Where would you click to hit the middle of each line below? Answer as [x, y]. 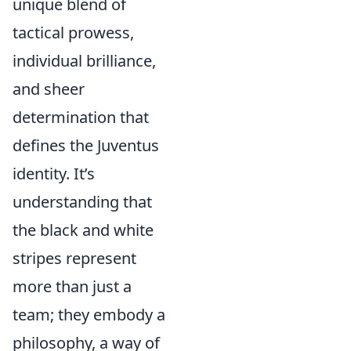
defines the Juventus [86, 145]
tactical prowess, [73, 33]
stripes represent [74, 258]
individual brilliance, [84, 61]
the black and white [83, 230]
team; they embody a [89, 315]
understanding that [82, 202]
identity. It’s [54, 174]
